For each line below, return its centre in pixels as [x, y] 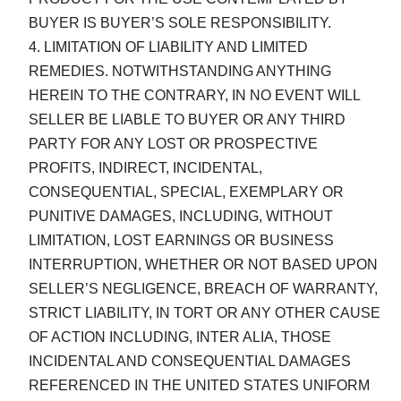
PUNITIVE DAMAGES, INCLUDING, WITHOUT [181, 216]
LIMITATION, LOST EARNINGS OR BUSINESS [181, 240]
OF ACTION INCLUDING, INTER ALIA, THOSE [180, 337]
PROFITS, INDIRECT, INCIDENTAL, [145, 167]
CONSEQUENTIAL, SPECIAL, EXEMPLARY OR [186, 192]
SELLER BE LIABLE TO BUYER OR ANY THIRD [187, 119]
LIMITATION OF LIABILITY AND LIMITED [176, 47]
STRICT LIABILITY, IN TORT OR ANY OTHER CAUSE [205, 312]
